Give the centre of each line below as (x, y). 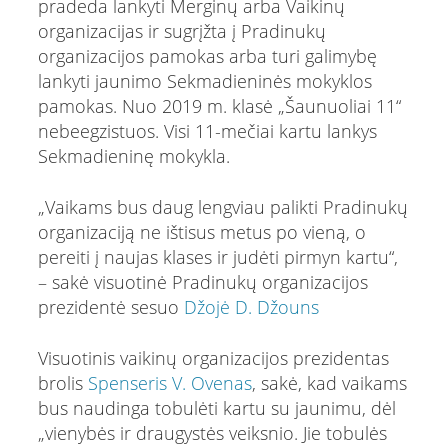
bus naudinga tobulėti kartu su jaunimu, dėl (216, 407)
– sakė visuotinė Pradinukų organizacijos (202, 281)
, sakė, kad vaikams (329, 382)
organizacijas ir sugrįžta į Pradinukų (181, 30)
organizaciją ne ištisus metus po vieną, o (201, 231)
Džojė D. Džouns (251, 306)
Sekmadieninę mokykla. (133, 155)
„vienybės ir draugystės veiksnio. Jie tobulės (212, 432)
